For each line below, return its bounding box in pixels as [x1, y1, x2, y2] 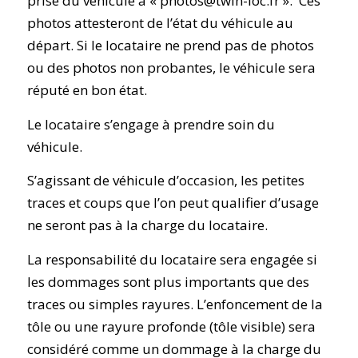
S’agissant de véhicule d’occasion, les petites [26, 171, 304, 190]
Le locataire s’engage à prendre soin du [26, 114, 275, 133]
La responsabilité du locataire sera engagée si [26, 249, 317, 268]
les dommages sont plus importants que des [26, 272, 309, 291]
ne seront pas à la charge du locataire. [26, 216, 268, 235]
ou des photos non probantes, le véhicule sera [26, 58, 316, 78]
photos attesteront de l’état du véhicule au [26, 14, 293, 33]
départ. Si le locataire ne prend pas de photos [26, 36, 314, 55]
